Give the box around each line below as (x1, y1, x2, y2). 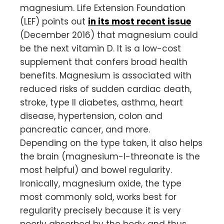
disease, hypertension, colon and (20, 110, 162, 122)
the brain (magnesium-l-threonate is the (20, 150, 200, 163)
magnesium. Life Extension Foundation (20, 2, 185, 14)
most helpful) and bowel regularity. (20, 164, 172, 176)
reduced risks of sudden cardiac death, (20, 83, 191, 95)
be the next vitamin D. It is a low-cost (20, 42, 181, 55)
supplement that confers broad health (20, 56, 187, 68)
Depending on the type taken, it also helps (20, 137, 202, 149)
